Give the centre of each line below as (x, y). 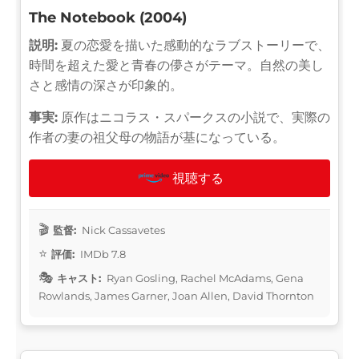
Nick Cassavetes (122, 230)
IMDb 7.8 (102, 254)
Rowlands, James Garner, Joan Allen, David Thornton (176, 295)
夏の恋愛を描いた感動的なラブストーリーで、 (194, 45)
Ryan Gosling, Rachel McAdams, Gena (204, 278)
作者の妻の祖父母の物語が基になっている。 (157, 137)
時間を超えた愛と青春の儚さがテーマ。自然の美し (176, 65)
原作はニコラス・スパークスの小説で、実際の (194, 117)
